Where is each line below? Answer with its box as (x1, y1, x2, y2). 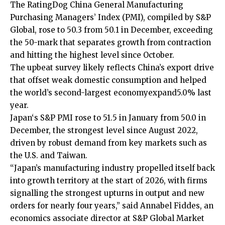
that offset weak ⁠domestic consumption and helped (10, 75, 206, 85)
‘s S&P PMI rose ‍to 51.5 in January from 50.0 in (32, 113, 206, 123)
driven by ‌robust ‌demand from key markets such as (10, 138, 207, 148)
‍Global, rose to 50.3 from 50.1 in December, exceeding (10, 25, 213, 35)
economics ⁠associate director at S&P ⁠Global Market (10, 213, 204, 223)
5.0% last (177, 87, 211, 97)
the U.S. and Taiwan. (10, 150, 87, 160)
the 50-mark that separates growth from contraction (10, 37, 211, 47)
